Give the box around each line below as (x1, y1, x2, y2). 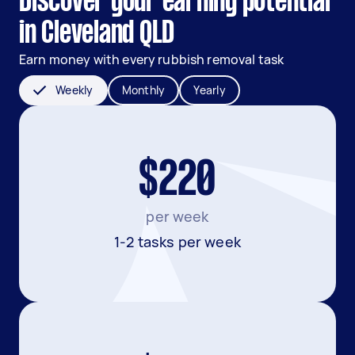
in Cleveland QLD (19, 20, 174, 48)
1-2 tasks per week (114, 232, 241, 251)
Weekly (55, 82, 94, 97)
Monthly (121, 82, 166, 97)
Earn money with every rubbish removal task (19, 51, 284, 68)
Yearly (193, 82, 226, 97)
